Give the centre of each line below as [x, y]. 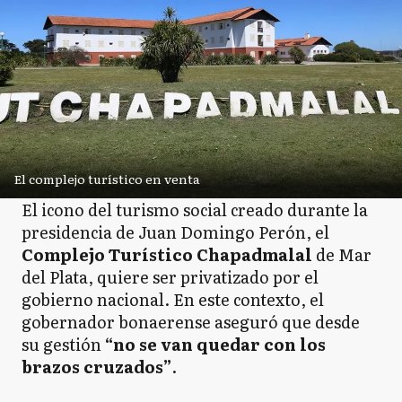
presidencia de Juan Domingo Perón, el [175, 232]
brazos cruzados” [96, 367]
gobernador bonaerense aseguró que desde [191, 322]
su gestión [63, 344]
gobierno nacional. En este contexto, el [173, 299]
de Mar [344, 254]
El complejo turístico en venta [107, 179]
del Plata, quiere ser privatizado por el [170, 277]
